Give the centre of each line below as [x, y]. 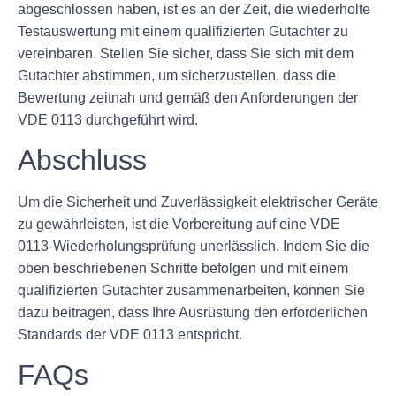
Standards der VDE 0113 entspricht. [130, 334]
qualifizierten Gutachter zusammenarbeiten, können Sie [191, 290]
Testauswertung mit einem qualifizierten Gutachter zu [183, 31]
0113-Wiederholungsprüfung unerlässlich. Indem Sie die [194, 246]
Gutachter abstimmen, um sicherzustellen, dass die [177, 75]
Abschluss [82, 160]
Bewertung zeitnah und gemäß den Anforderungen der [188, 97]
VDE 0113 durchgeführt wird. [108, 119]
